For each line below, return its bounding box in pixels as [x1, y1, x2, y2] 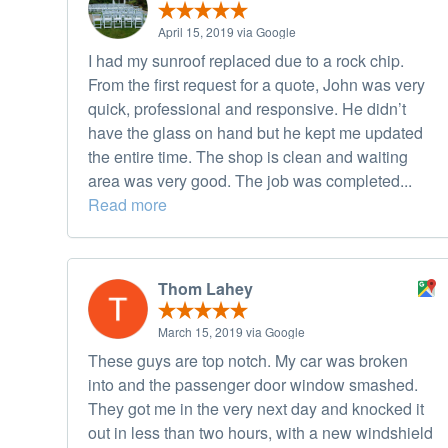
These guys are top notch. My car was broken [88, 349, 408, 373]
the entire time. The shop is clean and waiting [88, 145, 408, 169]
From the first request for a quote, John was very [88, 73, 425, 97]
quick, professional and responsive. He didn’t [88, 97, 406, 121]
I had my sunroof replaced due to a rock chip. [88, 49, 404, 73]
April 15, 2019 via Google [158, 23, 296, 41]
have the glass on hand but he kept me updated [88, 121, 423, 145]
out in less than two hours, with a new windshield [88, 421, 433, 445]
